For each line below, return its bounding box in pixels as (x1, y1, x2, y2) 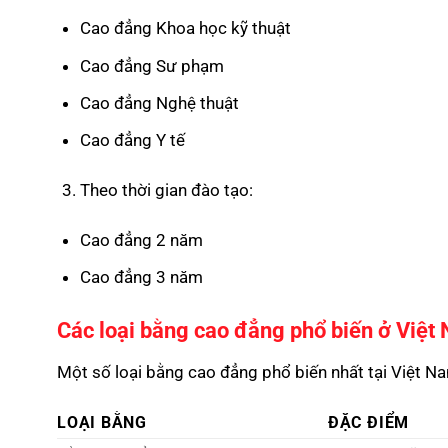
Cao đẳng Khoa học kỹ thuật (79, 18, 291, 39)
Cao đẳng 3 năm (79, 267, 203, 288)
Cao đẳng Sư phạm (79, 55, 224, 76)
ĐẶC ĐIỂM (327, 413, 410, 433)
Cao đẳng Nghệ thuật (79, 92, 239, 113)
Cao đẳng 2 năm (79, 229, 203, 250)
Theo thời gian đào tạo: (79, 180, 253, 201)
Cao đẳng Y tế (79, 130, 185, 151)
